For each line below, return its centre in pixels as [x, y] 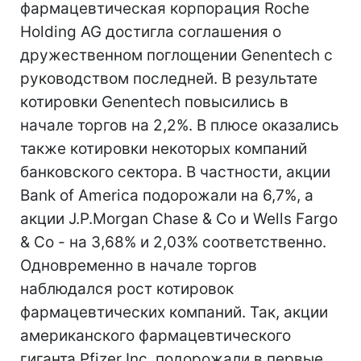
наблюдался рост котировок [127, 289]
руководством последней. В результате [169, 79]
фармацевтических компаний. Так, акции [174, 312]
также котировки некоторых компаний [164, 149]
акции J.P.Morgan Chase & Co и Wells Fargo [179, 219]
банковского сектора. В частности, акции [175, 172]
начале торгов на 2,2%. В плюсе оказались [180, 125]
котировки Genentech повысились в [154, 102]
